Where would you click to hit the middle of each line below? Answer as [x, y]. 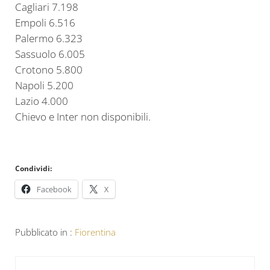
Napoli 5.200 [44, 86]
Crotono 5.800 [49, 70]
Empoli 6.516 [45, 23]
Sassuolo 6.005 [50, 54]
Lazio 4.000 [41, 101]
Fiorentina [95, 232]
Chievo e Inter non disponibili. [83, 117]
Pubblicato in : [45, 232]
